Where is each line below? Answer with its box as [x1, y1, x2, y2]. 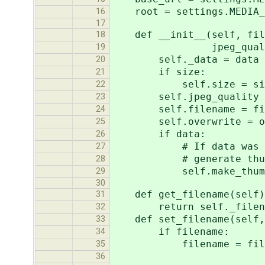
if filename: [111, 226, 230, 238]
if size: [111, 66, 206, 78]
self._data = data [111, 54, 259, 66]
